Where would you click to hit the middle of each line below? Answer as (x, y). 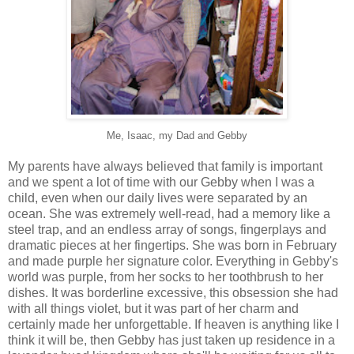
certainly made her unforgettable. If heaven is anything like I (173, 324)
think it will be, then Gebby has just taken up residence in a (171, 340)
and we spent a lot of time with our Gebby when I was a (161, 182)
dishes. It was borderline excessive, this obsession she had (173, 292)
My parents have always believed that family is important (165, 166)
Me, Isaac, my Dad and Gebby (177, 135)
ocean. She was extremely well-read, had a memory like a (169, 213)
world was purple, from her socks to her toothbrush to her (166, 277)
